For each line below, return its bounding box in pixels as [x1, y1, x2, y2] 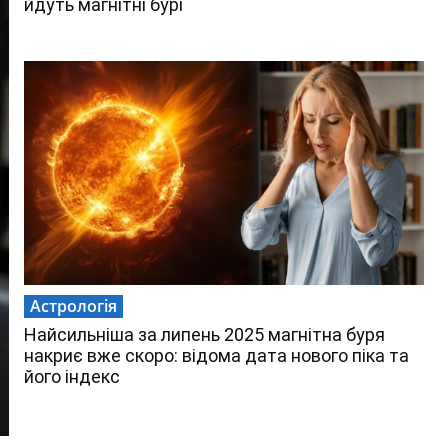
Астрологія [30, 295, 117, 318]
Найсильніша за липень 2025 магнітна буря [24, 324, 385, 346]
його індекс [24, 366, 120, 388]
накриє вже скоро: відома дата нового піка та [24, 345, 409, 367]
